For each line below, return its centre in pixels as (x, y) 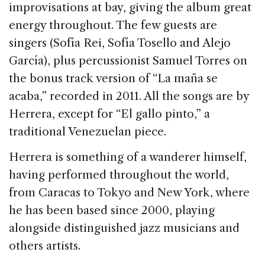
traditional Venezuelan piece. (88, 131)
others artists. (45, 245)
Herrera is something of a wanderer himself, (128, 157)
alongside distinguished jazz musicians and (124, 228)
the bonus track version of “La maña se (113, 78)
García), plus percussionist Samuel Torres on (128, 60)
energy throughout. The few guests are (113, 25)
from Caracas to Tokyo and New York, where (129, 192)
